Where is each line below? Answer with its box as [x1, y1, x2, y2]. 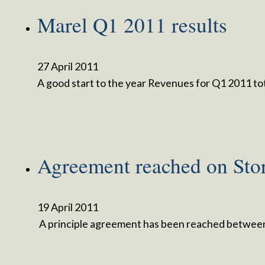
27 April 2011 [37, 59, 98, 73]
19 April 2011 [37, 201, 98, 214]
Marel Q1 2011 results [37, 10, 227, 38]
